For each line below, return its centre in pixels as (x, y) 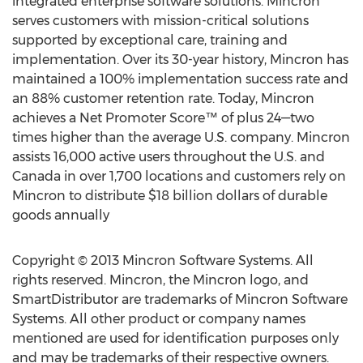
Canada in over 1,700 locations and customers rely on (179, 176)
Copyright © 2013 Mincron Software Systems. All (163, 261)
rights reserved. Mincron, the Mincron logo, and (160, 280)
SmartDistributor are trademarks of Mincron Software (180, 299)
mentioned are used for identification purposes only (175, 338)
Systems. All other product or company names (159, 319)
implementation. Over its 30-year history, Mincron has (180, 60)
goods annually (61, 215)
